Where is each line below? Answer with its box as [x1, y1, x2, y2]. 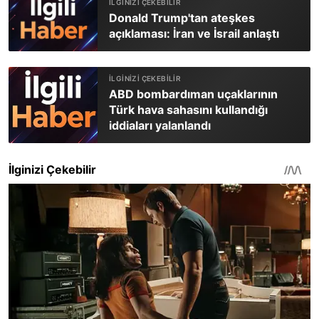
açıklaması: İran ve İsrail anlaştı [109, 26, 279, 41]
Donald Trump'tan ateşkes [109, 11, 255, 26]
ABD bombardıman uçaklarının [109, 87, 278, 102]
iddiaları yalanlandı [109, 118, 211, 133]
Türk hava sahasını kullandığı [109, 103, 268, 117]
